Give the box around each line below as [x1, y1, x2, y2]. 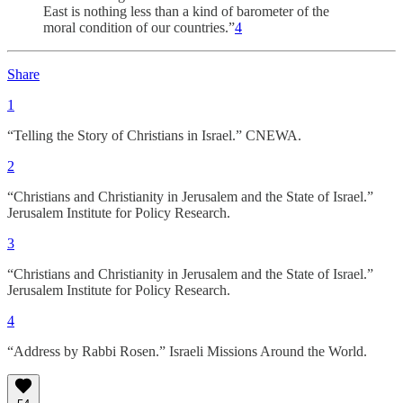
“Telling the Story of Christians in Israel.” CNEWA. [7, 128, 301, 144]
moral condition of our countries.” [43, 20, 235, 36]
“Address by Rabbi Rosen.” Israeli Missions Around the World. [7, 344, 367, 360]
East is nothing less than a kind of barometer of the [43, 4, 329, 20]
